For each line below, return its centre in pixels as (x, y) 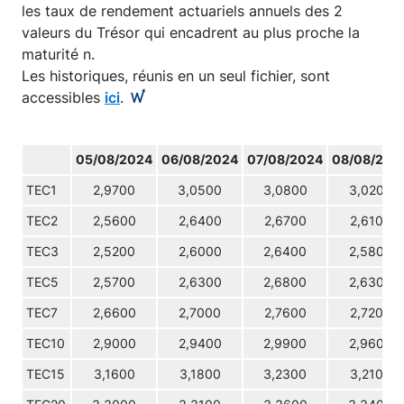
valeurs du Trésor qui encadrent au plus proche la (191, 32)
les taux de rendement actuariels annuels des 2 (182, 11)
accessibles (63, 97)
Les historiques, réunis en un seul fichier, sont (176, 76)
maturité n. (58, 54)
